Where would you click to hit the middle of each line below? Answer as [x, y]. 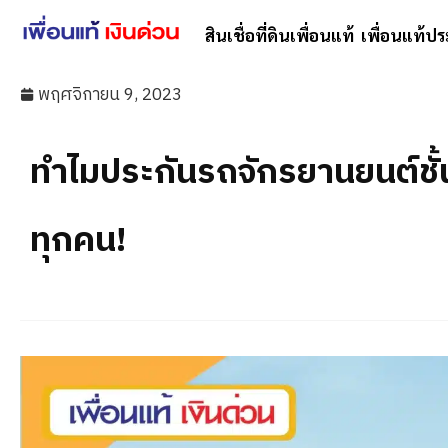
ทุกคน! [78, 241]
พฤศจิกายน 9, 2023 [110, 95]
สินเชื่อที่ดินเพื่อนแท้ [280, 35]
